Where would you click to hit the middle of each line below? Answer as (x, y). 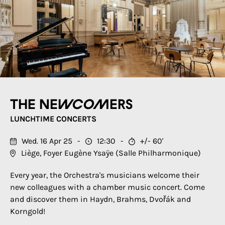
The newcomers (71, 105)
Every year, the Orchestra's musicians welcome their (105, 175)
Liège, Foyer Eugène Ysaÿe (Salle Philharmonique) (111, 153)
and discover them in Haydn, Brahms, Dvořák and (100, 199)
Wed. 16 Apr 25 (47, 141)
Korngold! (28, 211)
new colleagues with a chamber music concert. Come (107, 187)
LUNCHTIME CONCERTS (53, 119)
